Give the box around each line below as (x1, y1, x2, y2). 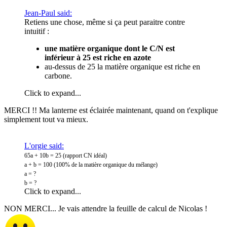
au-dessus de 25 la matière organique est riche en (45, 62, 200, 71)
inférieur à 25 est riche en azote (45, 53, 151, 62)
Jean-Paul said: (24, 8, 72, 17)
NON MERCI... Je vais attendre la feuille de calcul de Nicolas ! (4, 204, 207, 213)
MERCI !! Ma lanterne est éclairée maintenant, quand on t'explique (4, 105, 218, 115)
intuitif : (24, 26, 49, 35)
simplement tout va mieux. (4, 115, 88, 124)
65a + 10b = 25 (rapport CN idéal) (24, 152, 107, 159)
